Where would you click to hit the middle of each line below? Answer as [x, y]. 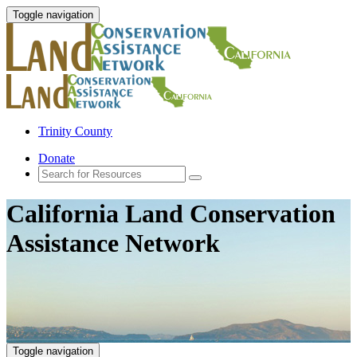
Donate [57, 158]
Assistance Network [113, 243]
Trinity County [75, 131]
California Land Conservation [171, 214]
